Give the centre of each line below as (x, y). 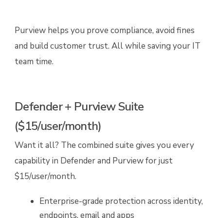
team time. (34, 61)
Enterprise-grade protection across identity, (121, 201)
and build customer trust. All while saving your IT (108, 46)
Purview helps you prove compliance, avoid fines (105, 30)
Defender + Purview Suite (79, 106)
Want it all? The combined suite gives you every (104, 145)
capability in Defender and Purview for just (94, 161)
